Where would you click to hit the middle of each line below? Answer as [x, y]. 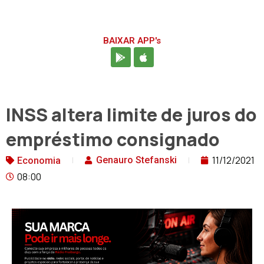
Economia [39, 161]
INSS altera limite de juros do [131, 115]
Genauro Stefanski [136, 160]
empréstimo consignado [113, 140]
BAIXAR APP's [132, 41]
